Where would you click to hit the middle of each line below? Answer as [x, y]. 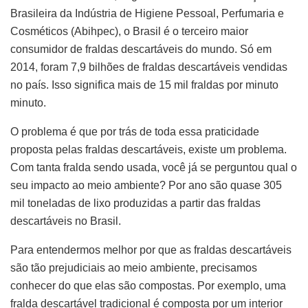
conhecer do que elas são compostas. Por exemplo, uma [148, 286]
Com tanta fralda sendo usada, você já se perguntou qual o [154, 168]
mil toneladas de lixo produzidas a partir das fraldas [135, 203]
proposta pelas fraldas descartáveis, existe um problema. [148, 150]
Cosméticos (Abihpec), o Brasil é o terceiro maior [129, 32]
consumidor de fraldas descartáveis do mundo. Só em [141, 49]
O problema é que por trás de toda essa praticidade [135, 132]
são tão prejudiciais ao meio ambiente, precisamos [134, 268]
